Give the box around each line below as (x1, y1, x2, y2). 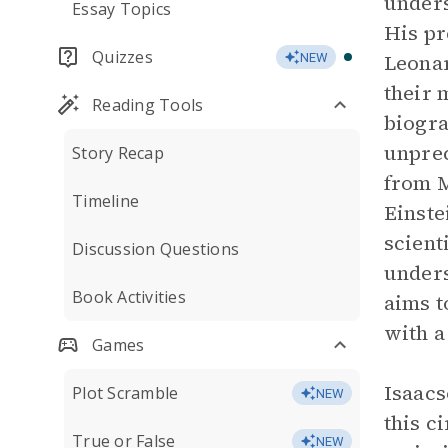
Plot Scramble (72, 382, 179, 404)
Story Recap (72, 142, 164, 164)
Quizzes (92, 46, 153, 68)
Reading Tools (92, 94, 204, 116)
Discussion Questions (72, 238, 239, 260)
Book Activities (72, 286, 186, 308)
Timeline (72, 190, 139, 212)
